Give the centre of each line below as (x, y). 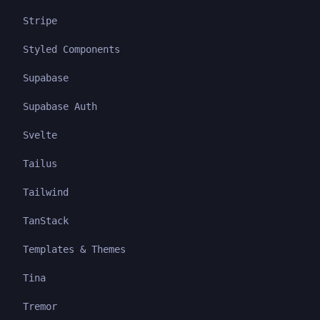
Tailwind (46, 192)
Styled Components (71, 49)
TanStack (46, 221)
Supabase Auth (60, 106)
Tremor (40, 306)
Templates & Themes (74, 249)
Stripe (40, 21)
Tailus (40, 164)
